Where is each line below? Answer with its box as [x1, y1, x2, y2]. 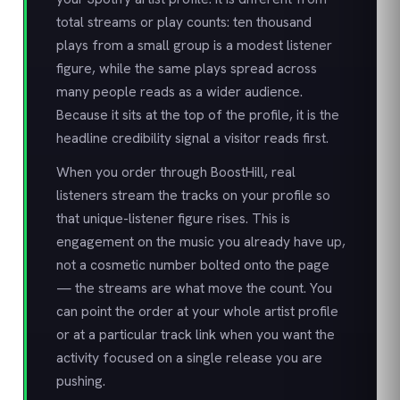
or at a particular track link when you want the [56, 325, 335, 344]
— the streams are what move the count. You [56, 279, 332, 297]
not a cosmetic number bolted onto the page [56, 255, 329, 274]
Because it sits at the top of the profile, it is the [56, 105, 339, 124]
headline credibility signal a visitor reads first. [56, 129, 329, 147]
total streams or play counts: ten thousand [56, 12, 312, 31]
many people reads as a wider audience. [56, 82, 303, 101]
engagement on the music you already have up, [56, 232, 346, 251]
